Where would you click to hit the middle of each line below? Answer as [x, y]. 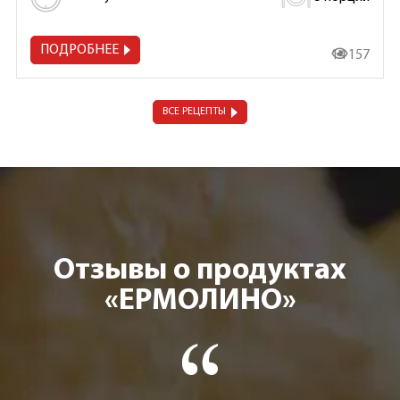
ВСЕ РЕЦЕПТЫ [194, 112]
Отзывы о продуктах [200, 271]
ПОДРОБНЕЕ [79, 50]
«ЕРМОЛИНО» [200, 302]
